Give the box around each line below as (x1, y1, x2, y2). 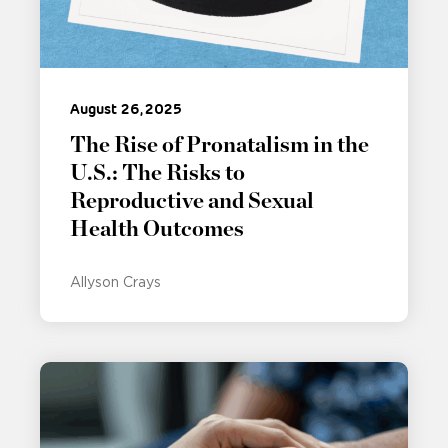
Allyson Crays (70, 274, 161, 291)
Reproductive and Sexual (70, 190, 314, 213)
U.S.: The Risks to (70, 162, 245, 185)
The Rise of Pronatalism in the (70, 134, 369, 157)
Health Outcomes (70, 218, 244, 241)
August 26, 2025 (70, 100, 182, 119)
